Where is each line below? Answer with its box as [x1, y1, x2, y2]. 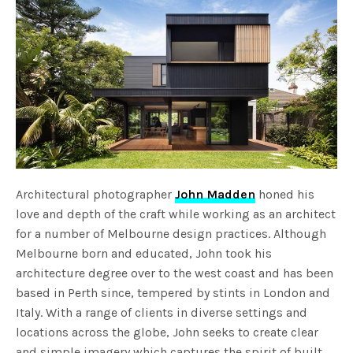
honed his [255, 186, 315, 202]
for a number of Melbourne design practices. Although [16, 225, 327, 241]
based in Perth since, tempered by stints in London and [16, 284, 331, 300]
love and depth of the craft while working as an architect [16, 206, 336, 221]
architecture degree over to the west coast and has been [16, 265, 334, 281]
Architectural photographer [16, 186, 176, 202]
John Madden [175, 186, 256, 202]
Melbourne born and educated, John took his [16, 245, 273, 261]
